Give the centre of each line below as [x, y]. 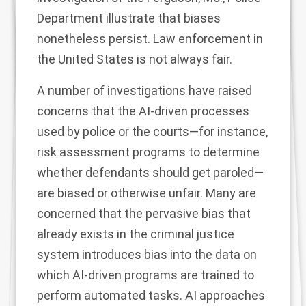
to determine [223, 152]
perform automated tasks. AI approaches [151, 296]
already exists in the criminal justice [136, 234]
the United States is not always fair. [135, 59]
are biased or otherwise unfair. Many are [147, 193]
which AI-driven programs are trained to [145, 275]
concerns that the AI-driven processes [143, 111]
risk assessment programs [111, 152]
